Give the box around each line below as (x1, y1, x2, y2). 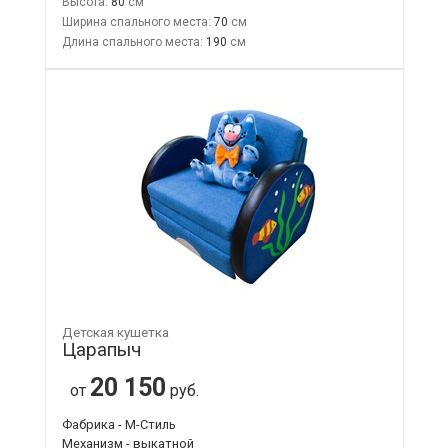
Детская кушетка (61, 324, 169, 340)
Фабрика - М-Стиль (61, 416, 176, 432)
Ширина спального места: (61, 14, 211, 29)
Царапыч (61, 337, 141, 361)
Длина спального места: (61, 34, 203, 49)
